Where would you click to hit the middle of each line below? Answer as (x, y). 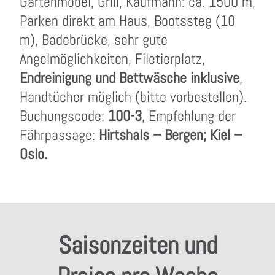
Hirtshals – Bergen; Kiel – (170, 135)
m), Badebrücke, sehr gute (94, 40)
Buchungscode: (64, 116)
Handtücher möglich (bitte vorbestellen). (133, 97)
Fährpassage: (59, 135)
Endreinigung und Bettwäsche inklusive (130, 78)
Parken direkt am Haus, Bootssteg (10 (127, 21)
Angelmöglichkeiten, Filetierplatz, (112, 59)
